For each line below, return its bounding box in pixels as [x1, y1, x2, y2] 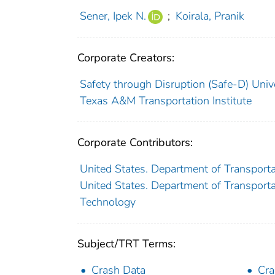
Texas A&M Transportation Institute [79, 93, 252, 109]
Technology [79, 195, 136, 210]
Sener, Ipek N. [79, 9, 146, 24]
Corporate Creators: [77, 50, 174, 66]
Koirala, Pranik [175, 9, 244, 24]
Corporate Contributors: [77, 135, 193, 150]
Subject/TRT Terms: [77, 236, 176, 252]
